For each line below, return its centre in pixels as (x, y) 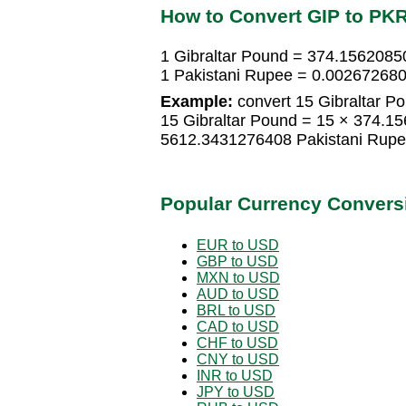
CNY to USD (238, 359)
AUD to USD (238, 294)
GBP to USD (237, 261)
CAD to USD (238, 326)
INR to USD (235, 375)
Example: (197, 102)
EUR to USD (238, 245)
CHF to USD (237, 343)
